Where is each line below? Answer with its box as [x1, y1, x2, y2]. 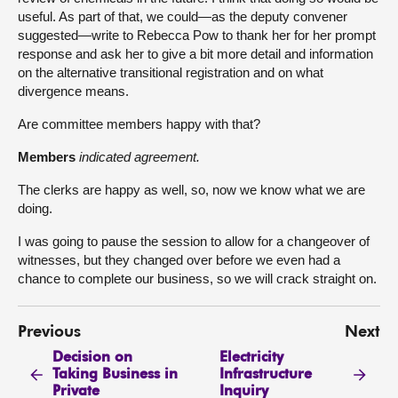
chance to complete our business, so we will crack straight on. [18, 271, 377, 287]
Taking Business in [52, 367, 179, 382]
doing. [18, 201, 52, 217]
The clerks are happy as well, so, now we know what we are [18, 182, 365, 198]
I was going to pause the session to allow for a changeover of [18, 234, 370, 250]
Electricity [219, 350, 283, 365]
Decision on [52, 350, 133, 365]
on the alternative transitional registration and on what [18, 65, 323, 81]
